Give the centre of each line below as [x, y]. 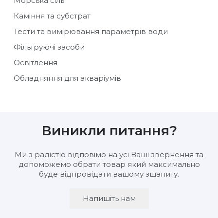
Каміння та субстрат [52, 16]
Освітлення [35, 63]
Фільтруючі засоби [49, 47]
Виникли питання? [109, 131]
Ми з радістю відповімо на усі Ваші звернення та [109, 154]
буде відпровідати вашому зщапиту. [109, 174]
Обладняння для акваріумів [67, 78]
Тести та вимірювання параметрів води [91, 32]
